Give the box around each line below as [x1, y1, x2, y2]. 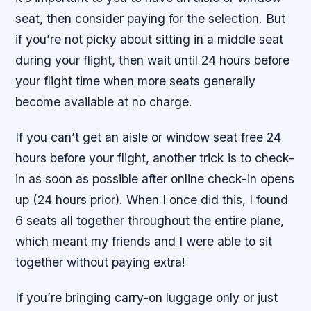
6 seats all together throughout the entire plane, [15, 212, 285, 228]
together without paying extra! [15, 254, 186, 269]
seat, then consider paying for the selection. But [15, 10, 286, 26]
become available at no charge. [15, 94, 193, 109]
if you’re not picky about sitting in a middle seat [15, 31, 284, 47]
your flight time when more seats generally [15, 73, 256, 88]
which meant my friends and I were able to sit [15, 233, 273, 249]
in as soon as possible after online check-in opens [15, 171, 295, 186]
